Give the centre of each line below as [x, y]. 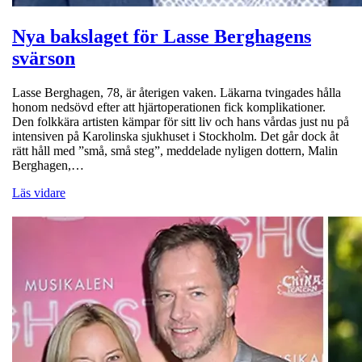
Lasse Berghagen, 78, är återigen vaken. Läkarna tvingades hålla [177, 92]
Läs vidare [39, 192]
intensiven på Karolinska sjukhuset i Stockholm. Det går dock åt [175, 136]
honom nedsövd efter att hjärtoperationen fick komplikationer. [169, 107]
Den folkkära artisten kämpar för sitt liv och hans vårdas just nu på [181, 121]
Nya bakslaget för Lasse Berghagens [162, 36]
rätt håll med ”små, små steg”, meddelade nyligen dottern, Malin [175, 150]
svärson [44, 58]
